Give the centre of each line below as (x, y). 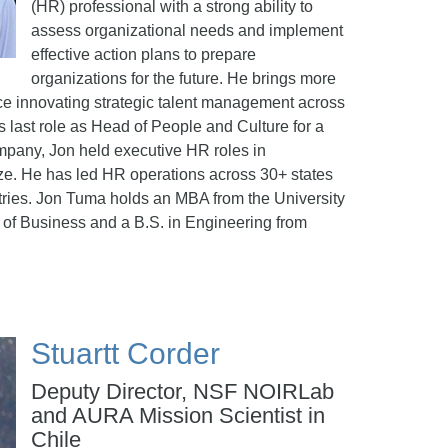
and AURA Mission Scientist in (178, 415)
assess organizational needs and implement (187, 30)
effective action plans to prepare (143, 54)
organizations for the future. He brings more (183, 78)
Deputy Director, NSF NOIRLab (182, 391)
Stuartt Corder (125, 353)
